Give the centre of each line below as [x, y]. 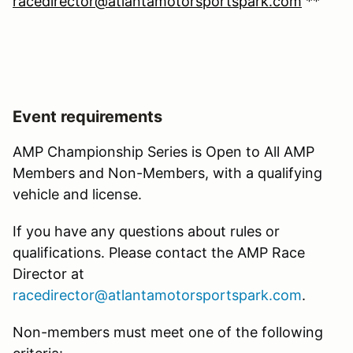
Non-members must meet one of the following [168, 332]
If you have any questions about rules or [146, 231]
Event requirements [87, 116]
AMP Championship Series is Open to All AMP [163, 151]
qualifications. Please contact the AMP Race [159, 252]
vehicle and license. [79, 194]
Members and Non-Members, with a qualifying [167, 173]
